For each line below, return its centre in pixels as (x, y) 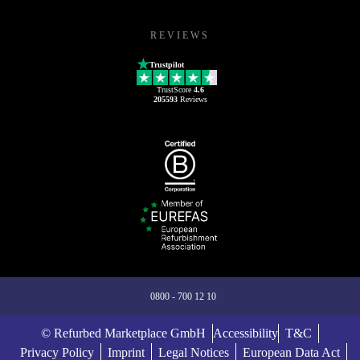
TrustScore (175, 89)
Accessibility (245, 333)
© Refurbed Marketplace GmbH (123, 333)
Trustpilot (167, 64)
